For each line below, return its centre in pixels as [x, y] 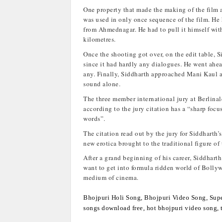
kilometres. [100, 39]
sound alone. [102, 84]
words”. [94, 118]
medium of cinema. [111, 178]
